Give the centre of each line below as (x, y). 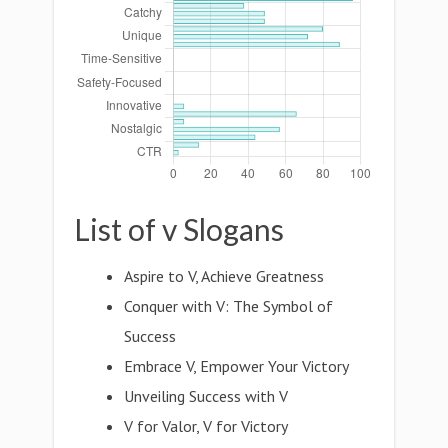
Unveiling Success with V (206, 396)
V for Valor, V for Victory (206, 426)
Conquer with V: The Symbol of (229, 306)
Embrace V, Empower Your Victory (237, 366)
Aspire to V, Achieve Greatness (224, 276)
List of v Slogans (179, 229)
